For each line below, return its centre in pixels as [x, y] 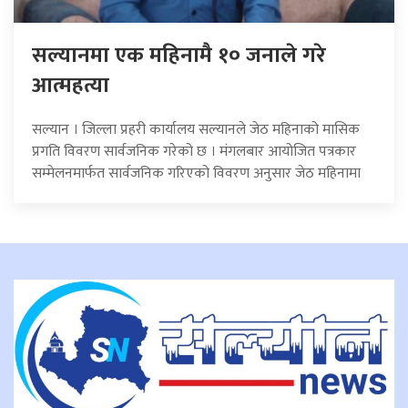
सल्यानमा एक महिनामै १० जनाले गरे [179, 55]
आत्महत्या [71, 85]
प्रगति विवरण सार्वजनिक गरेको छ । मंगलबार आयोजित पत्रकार [194, 151]
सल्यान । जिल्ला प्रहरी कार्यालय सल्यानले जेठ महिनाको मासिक [196, 129]
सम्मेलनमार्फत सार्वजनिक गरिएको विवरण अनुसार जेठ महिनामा [196, 173]
